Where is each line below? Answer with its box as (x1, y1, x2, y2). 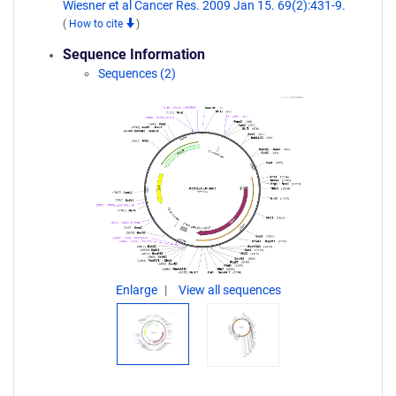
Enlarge (115, 283, 160, 297)
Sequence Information (63, 46, 205, 63)
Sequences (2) (98, 66, 176, 80)
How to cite (69, 18, 126, 30)
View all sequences (178, 283, 281, 297)
